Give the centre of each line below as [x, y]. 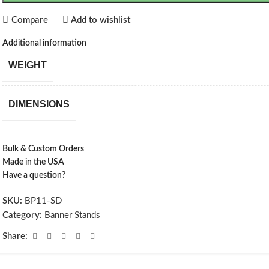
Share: [15, 236]
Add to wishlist [101, 20]
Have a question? [34, 175]
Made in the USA [34, 162]
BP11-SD [44, 201]
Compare [29, 20]
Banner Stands [73, 215]
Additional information [45, 43]
